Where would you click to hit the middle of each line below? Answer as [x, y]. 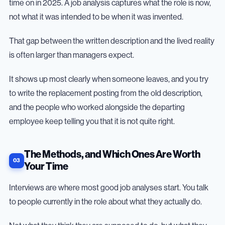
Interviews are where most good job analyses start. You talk [109, 188]
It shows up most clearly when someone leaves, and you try [109, 79]
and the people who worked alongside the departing [97, 107]
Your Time [46, 166]
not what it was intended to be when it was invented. [96, 17]
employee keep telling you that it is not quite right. [92, 121]
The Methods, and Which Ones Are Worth [112, 154]
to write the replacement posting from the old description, [106, 93]
